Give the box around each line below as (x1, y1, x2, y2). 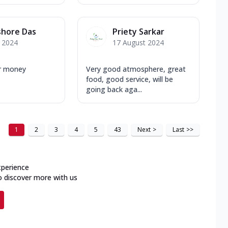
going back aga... (86, 84, 142, 94)
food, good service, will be (86, 74, 173, 84)
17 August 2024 (112, 37, 164, 47)
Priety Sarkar (112, 25, 164, 37)
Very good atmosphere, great (86, 64, 186, 74)
